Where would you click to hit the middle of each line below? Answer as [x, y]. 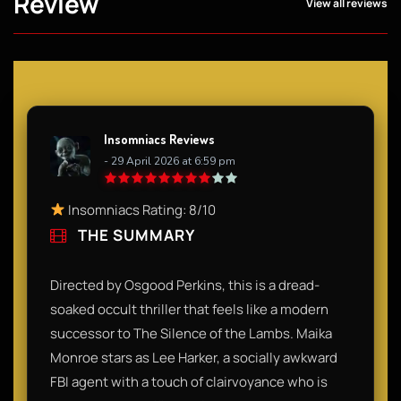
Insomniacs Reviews [159, 139]
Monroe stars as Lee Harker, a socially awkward [194, 357]
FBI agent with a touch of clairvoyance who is [189, 381]
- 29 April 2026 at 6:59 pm [170, 161]
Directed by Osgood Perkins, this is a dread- [185, 285]
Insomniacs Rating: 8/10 [141, 209]
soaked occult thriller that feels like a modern [189, 309]
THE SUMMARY [135, 235]
